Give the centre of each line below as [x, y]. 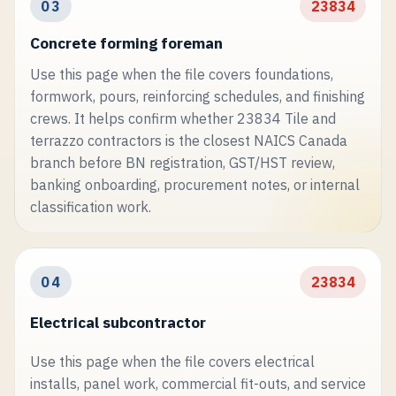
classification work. [90, 206]
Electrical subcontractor [118, 323]
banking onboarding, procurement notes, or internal [194, 184]
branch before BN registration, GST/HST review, [182, 162]
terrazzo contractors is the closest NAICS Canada [188, 140]
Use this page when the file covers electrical [172, 361]
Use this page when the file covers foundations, [181, 74]
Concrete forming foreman [126, 42]
